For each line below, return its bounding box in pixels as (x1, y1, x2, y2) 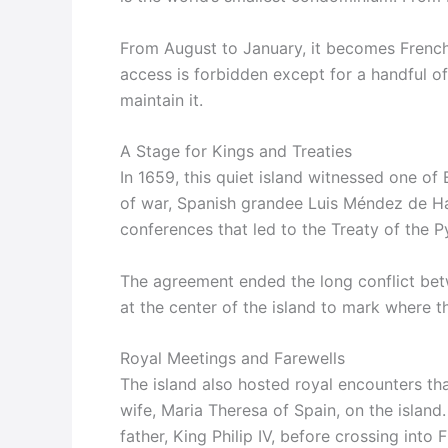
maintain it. (120, 89, 203, 110)
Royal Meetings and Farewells (120, 348, 345, 369)
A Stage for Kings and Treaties (120, 141, 352, 162)
